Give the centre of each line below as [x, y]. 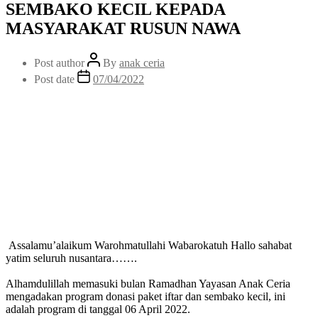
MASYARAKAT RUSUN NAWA [123, 28]
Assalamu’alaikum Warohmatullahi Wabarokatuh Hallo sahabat [149, 245]
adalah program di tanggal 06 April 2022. [98, 309]
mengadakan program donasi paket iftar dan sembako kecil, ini [146, 296]
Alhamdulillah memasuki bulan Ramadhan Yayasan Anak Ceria [148, 283]
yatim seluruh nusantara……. [71, 258]
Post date [56, 79]
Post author [61, 62]
